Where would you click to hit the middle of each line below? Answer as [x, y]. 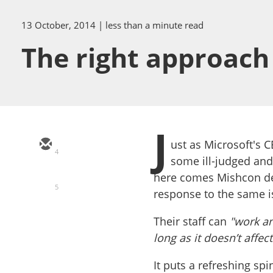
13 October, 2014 [58, 25]
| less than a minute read [151, 25]
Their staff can [192, 221]
